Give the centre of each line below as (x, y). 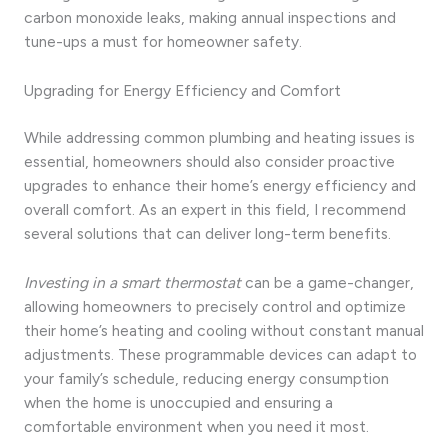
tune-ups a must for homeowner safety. (163, 41)
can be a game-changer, (327, 282)
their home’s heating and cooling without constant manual (224, 330)
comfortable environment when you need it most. (196, 426)
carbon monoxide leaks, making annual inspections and (210, 17)
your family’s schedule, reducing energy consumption (206, 378)
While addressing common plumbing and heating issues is (219, 137)
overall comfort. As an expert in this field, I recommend (215, 209)
